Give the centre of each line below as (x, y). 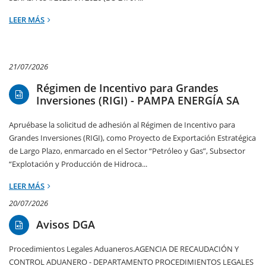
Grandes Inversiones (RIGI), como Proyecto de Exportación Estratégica (132, 138)
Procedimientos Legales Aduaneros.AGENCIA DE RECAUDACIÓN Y (124, 249)
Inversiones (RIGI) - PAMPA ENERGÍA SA (138, 101)
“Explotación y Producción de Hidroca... (78, 164)
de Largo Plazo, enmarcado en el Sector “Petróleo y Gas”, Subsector (127, 151)
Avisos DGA (66, 225)
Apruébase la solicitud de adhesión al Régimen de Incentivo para (122, 125)
